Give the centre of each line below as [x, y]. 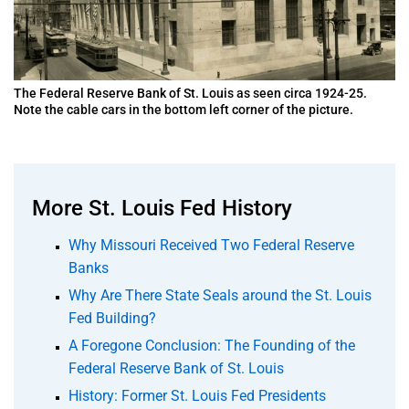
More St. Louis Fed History [162, 208]
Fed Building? [112, 318]
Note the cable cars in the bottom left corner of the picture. [184, 109]
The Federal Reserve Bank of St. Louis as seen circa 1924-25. [190, 93]
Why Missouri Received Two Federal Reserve [211, 245]
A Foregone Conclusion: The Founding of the [212, 345]
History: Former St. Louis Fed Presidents [197, 395]
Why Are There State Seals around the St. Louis [220, 295]
